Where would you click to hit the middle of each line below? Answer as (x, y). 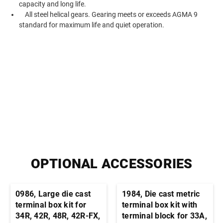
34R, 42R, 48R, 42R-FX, (58, 216)
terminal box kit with (160, 205)
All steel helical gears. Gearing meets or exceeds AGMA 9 (109, 14)
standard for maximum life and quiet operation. (92, 25)
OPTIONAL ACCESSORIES (111, 164)
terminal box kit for (51, 205)
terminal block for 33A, (165, 216)
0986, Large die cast (53, 194)
